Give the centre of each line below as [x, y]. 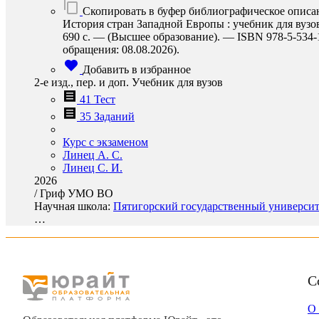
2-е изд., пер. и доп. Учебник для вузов [129, 82]
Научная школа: [74, 206]
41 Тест [98, 99]
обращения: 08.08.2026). [121, 49]
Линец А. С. [93, 155]
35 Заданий [107, 116]
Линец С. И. [93, 168]
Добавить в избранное [137, 69]
